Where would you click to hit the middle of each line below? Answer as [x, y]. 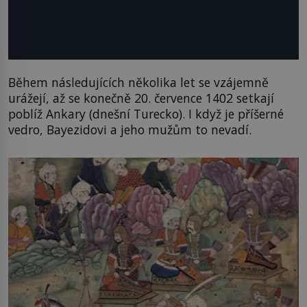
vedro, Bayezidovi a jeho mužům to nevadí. [130, 130]
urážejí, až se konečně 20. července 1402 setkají [141, 98]
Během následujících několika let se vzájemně [138, 83]
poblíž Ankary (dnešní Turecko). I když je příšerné [146, 114]
